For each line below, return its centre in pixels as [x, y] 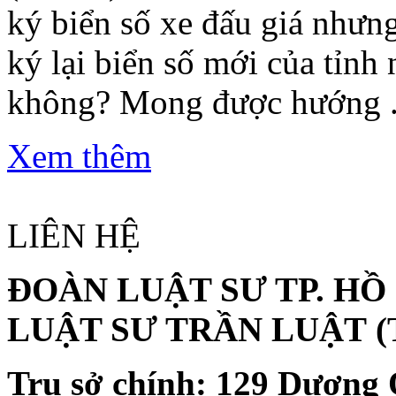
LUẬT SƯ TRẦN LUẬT [191, 330]
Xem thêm [79, 156]
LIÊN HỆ [74, 236]
